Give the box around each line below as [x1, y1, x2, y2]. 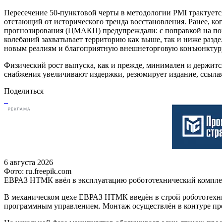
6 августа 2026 [4, 158, 53, 166]
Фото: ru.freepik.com [4, 166, 71, 175]
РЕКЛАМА [8, 107, 31, 112]
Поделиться [4, 86, 44, 95]
